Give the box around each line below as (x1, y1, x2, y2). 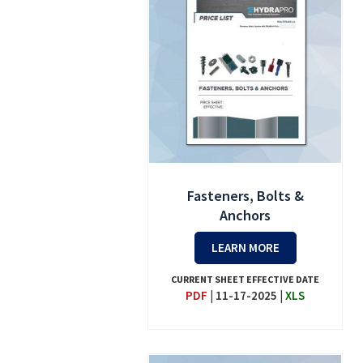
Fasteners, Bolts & (186, 186, 304, 206)
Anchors (220, 206, 271, 225)
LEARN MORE (211, 240, 280, 256)
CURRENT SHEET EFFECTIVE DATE (171, 273, 320, 286)
